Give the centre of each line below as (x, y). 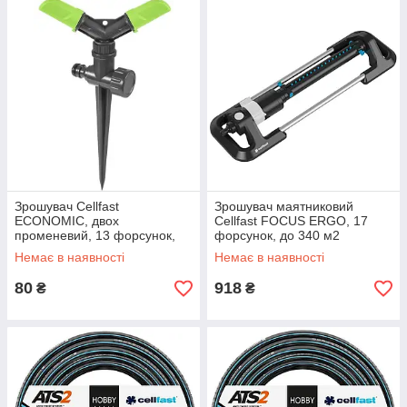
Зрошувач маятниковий (284, 206)
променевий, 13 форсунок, (95, 235)
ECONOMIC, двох (67, 221)
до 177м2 (43, 250)
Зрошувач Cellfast (67, 206)
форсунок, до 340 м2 (277, 235)
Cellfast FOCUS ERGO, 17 (291, 221)
